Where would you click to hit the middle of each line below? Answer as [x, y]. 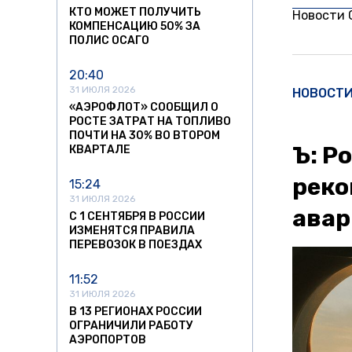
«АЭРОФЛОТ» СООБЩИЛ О [144, 108]
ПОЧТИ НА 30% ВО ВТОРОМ [145, 136]
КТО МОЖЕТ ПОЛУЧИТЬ [135, 13]
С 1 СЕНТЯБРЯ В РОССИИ [137, 217]
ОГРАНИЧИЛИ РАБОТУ [131, 326]
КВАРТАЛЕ [100, 150]
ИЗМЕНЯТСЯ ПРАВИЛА [132, 231]
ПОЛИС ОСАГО [109, 41]
